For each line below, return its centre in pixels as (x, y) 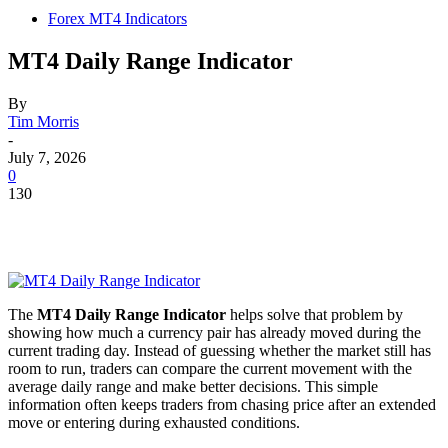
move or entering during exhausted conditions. (154, 422)
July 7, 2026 (47, 157)
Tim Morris (43, 121)
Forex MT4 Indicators (117, 18)
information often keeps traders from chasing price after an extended (222, 404)
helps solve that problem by (314, 314)
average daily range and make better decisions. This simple (193, 386)
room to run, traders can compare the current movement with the (210, 368)
